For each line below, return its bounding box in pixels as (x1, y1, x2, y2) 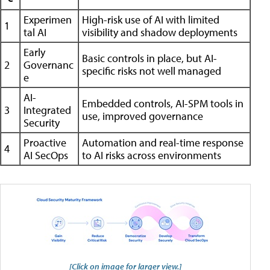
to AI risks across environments (82, 148, 221, 162)
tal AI (24, 25, 46, 39)
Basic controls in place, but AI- (82, 51, 217, 65)
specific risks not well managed (82, 63, 221, 78)
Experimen (24, 12, 72, 27)
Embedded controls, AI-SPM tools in (82, 96, 243, 110)
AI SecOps (24, 148, 68, 162)
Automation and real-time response (82, 135, 243, 149)
